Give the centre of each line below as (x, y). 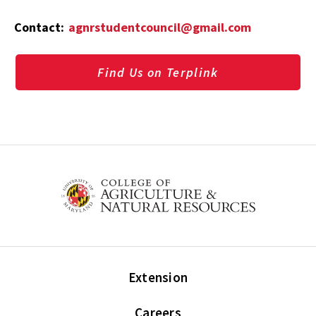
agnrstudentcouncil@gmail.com (160, 27)
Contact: (41, 27)
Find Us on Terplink (158, 72)
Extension (158, 277)
